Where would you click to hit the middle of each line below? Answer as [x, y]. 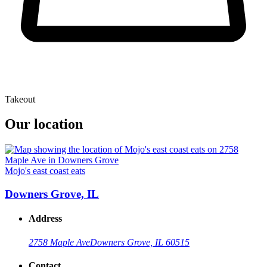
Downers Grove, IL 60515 [140, 242]
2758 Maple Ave [59, 242]
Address [45, 219]
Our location [44, 124]
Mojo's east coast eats [45, 171]
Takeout [20, 99]
